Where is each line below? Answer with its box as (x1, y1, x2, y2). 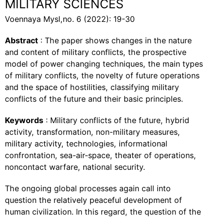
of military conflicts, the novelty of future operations (5, 71, 200, 80)
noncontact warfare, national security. (5, 162, 145, 172)
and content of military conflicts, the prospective (5, 47, 186, 57)
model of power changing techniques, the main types (5, 59, 203, 69)
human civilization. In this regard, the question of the (5, 207, 201, 217)
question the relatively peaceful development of (5, 195, 182, 205)
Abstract (5, 36, 38, 45)
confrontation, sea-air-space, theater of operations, (5, 150, 196, 160)
